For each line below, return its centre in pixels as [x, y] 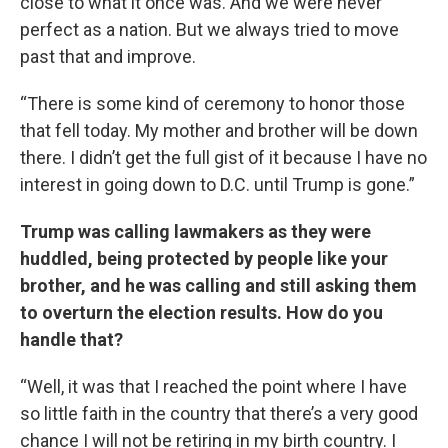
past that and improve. [108, 56]
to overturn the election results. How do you [201, 312]
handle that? [71, 339]
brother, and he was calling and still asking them [218, 285]
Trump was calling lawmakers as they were [195, 231]
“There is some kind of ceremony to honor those [212, 103]
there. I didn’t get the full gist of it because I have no [223, 157]
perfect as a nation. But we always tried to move [209, 29]
